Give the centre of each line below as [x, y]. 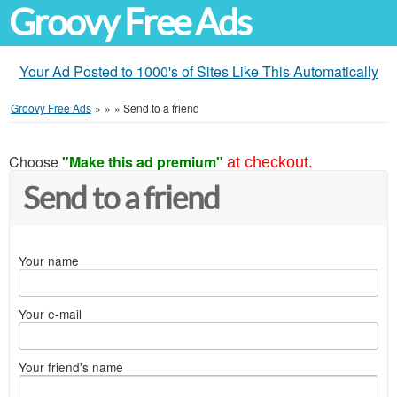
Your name [49, 261]
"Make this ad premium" [143, 162]
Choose [35, 162]
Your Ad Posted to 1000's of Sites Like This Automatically [198, 71]
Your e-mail [50, 314]
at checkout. [270, 162]
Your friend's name [71, 367]
